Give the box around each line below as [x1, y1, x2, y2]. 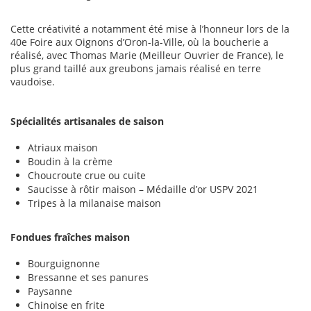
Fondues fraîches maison [10, 230, 130, 244]
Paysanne [28, 285, 72, 299]
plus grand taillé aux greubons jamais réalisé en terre [10, 62, 261, 76]
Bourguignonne [28, 257, 100, 271]
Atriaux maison [28, 141, 98, 155]
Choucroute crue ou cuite [28, 169, 146, 183]
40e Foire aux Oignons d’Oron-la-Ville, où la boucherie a [10, 35, 269, 49]
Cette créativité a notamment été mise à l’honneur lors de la [10, 22, 289, 36]
